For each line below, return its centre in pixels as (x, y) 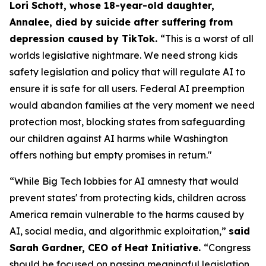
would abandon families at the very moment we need (132, 105)
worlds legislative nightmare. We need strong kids (123, 55)
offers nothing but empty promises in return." (111, 155)
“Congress (227, 248)
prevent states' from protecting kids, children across (128, 198)
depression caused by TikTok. (85, 39)
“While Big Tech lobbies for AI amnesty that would (124, 181)
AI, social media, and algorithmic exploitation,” (119, 231)
